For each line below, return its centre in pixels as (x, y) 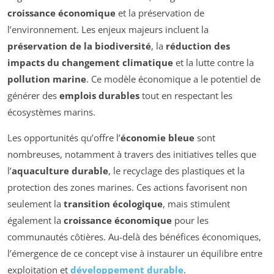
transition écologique (113, 203)
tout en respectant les (186, 95)
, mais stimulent (196, 203)
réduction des (198, 46)
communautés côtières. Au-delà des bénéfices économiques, (134, 236)
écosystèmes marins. (51, 112)
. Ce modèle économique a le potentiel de (173, 79)
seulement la (35, 203)
